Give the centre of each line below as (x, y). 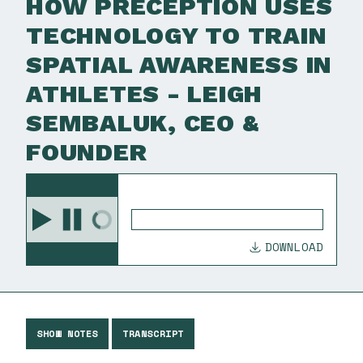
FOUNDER (87, 152)
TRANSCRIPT (153, 333)
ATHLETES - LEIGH (144, 94)
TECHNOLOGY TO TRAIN (177, 35)
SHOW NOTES (67, 333)
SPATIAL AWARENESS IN (179, 64)
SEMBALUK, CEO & (143, 123)
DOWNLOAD (294, 247)
